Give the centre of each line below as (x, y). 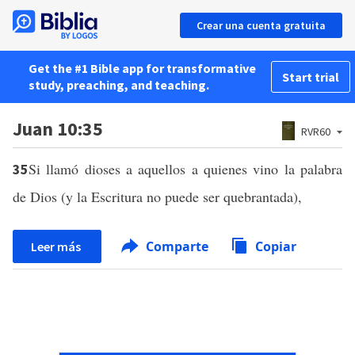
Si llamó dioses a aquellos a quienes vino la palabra (185, 169)
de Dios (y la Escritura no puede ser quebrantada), (157, 197)
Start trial (311, 77)
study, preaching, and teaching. (119, 85)
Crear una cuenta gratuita (261, 25)
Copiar (276, 246)
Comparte (177, 246)
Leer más (57, 246)
